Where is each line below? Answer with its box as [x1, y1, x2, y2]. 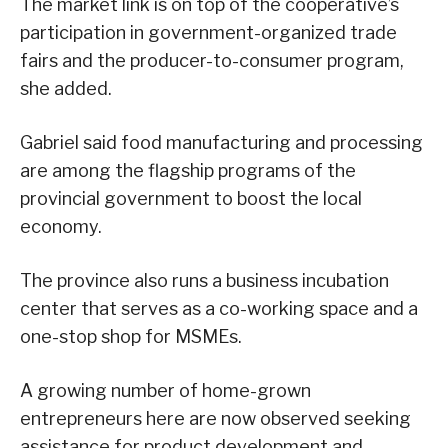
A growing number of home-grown [20, 380, 311, 402]
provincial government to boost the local [20, 188, 362, 210]
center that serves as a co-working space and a [20, 298, 418, 320]
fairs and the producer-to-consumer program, [20, 50, 404, 72]
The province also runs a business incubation [20, 270, 389, 292]
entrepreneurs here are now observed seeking [20, 408, 411, 430]
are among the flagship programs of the [20, 160, 356, 182]
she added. [20, 78, 112, 100]
